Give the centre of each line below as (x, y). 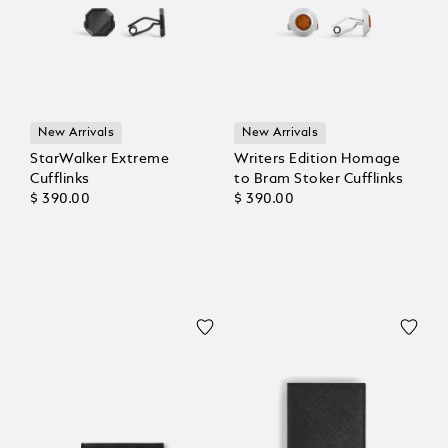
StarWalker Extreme (99, 159)
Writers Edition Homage (317, 159)
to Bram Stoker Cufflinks (318, 179)
